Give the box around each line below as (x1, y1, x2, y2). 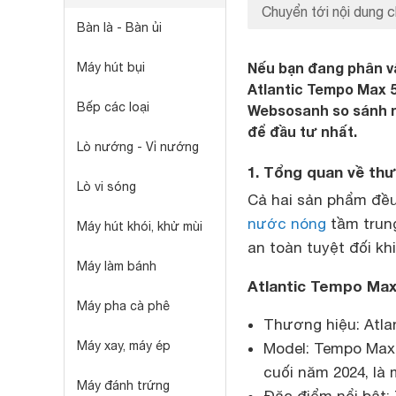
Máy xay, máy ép (77, 339, 171, 353)
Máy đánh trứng (77, 378, 170, 392)
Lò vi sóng (77, 179, 136, 194)
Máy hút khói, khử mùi (77, 219, 202, 233)
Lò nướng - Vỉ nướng (77, 140, 199, 154)
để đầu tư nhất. (247, 123, 357, 140)
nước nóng (247, 215, 326, 232)
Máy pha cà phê (77, 299, 170, 313)
